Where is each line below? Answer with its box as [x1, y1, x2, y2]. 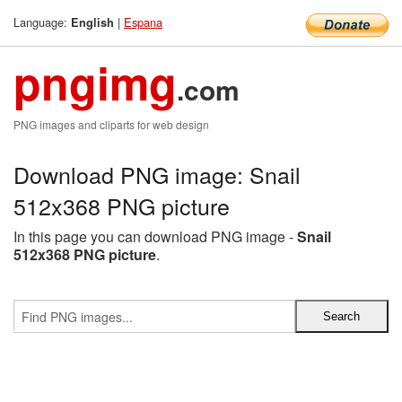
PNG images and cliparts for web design [13, 117, 209, 132]
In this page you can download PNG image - [13, 226, 297, 247]
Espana [124, 13, 162, 31]
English [71, 14, 114, 31]
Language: [13, 13, 71, 31]
